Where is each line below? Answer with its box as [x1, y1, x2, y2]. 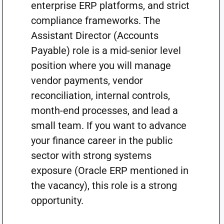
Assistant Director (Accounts [30, 29, 158, 41]
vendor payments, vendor [30, 74, 143, 86]
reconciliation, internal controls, [30, 89, 170, 101]
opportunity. [30, 194, 83, 206]
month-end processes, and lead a [30, 104, 178, 116]
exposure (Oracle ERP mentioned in [30, 164, 188, 176]
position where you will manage [30, 59, 171, 71]
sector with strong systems [30, 149, 151, 161]
